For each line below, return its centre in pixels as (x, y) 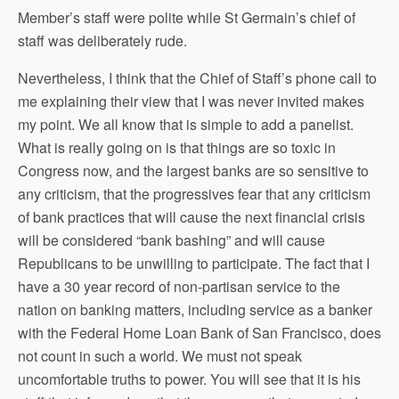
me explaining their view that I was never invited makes (191, 101)
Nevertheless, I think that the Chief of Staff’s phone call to (197, 78)
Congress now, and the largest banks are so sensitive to (193, 171)
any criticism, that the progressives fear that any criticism (194, 194)
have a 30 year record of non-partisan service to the (179, 286)
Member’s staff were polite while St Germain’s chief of (187, 17)
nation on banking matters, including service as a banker (195, 309)
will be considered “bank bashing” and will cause (171, 240)
